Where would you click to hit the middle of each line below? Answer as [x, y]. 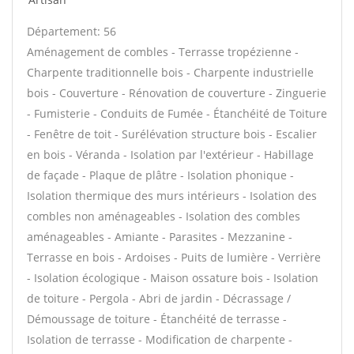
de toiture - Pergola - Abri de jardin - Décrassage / [159, 298]
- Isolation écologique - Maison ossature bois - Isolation [173, 278]
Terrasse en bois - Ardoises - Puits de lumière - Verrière [174, 257]
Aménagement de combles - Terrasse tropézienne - [163, 52]
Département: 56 [72, 31]
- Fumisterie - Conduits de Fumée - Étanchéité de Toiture [177, 113]
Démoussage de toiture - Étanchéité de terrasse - [157, 319]
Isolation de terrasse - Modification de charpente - [160, 339]
